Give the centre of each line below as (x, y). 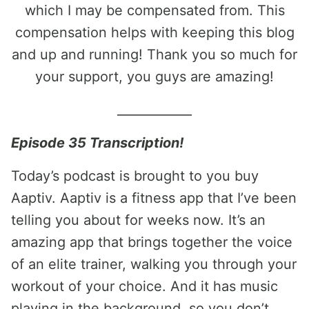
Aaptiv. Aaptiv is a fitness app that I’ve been (154, 198)
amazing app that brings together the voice (152, 242)
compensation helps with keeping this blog (154, 32)
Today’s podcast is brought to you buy (135, 176)
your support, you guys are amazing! (154, 77)
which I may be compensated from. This (154, 10)
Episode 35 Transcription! (97, 143)
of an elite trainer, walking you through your (154, 264)
